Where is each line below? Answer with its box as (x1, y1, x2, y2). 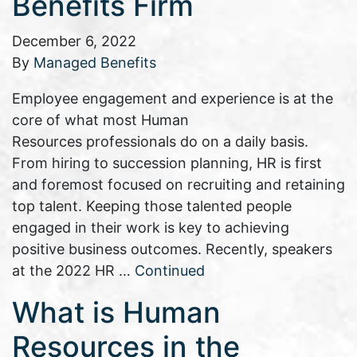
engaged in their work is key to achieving (12, 219, 289, 237)
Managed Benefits (33, 54, 156, 72)
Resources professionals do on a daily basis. (12, 133, 308, 151)
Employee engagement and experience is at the (12, 90, 333, 108)
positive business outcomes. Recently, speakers (12, 241, 332, 258)
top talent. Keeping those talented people (12, 198, 292, 215)
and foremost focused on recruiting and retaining (12, 176, 345, 194)
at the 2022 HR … (12, 262, 135, 280)
